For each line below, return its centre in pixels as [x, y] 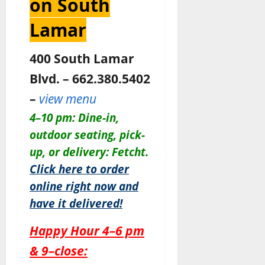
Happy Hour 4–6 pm [87, 231]
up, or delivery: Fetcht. [89, 152]
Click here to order [79, 169]
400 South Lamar [82, 59]
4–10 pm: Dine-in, [74, 118]
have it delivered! [76, 203]
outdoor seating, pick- [87, 135]
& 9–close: [59, 251]
